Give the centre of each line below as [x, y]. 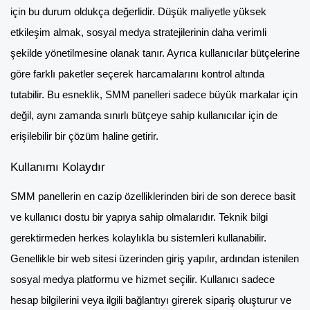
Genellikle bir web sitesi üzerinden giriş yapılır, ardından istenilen [155, 258]
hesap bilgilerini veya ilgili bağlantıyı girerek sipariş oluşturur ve [151, 300]
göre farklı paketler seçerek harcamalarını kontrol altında [137, 74]
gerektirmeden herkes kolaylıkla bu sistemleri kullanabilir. [138, 238]
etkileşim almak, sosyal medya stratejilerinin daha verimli [138, 33]
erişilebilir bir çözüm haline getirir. [84, 137]
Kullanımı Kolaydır [58, 166]
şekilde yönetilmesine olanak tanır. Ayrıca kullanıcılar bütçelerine [155, 54]
